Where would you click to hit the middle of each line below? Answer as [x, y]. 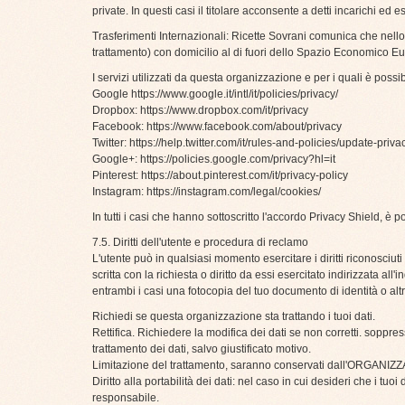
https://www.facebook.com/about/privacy [244, 127]
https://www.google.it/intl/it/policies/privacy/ [235, 94]
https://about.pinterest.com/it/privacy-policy [245, 176]
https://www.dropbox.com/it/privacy [224, 111]
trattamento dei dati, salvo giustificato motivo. [202, 349]
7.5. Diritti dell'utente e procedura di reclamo [200, 243]
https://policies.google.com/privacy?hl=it [238, 160]
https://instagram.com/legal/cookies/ [234, 192]
